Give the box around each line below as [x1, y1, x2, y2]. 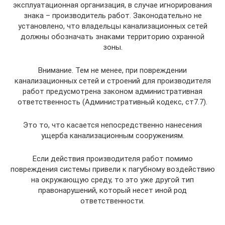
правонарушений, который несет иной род [38, 186, 187, 195]
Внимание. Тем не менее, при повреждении [38, 66, 187, 75]
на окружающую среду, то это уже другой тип [31, 175, 194, 184]
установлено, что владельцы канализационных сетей [18, 22, 207, 31]
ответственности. [80, 196, 145, 205]
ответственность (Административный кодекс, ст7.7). [18, 97, 207, 106]
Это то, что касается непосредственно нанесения [23, 121, 202, 130]
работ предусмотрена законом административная [23, 87, 202, 96]
